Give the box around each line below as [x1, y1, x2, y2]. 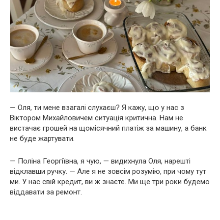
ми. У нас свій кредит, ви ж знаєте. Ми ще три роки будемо [10, 177, 210, 186]
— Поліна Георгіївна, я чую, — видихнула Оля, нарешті [10, 156, 191, 165]
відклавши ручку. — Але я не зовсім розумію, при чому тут [10, 166, 206, 176]
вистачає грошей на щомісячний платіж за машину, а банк [10, 123, 207, 133]
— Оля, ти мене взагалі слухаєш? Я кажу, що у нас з [10, 103, 184, 112]
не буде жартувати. [10, 134, 75, 143]
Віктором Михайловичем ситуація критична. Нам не [10, 113, 183, 122]
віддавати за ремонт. [10, 187, 82, 196]
